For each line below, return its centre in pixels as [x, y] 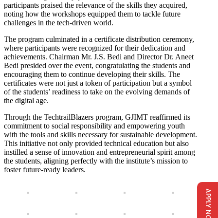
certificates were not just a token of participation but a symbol [98, 83]
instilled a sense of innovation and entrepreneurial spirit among [100, 152]
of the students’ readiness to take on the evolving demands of [97, 91]
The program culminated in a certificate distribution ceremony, [99, 39]
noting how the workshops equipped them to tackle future [92, 14]
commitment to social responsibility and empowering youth [94, 126]
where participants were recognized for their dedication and [95, 48]
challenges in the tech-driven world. [59, 22]
